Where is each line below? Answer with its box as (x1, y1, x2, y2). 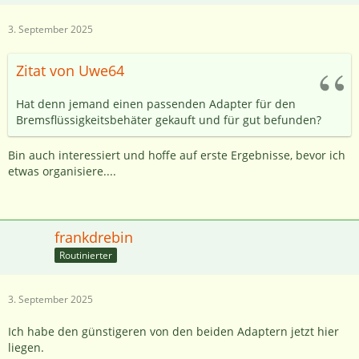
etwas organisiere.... (8, 163, 116, 179)
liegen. (8, 339, 44, 355)
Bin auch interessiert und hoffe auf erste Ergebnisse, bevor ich (8, 147, 345, 163)
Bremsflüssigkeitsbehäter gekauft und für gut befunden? (16, 111, 321, 127)
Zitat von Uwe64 (16, 60, 124, 80)
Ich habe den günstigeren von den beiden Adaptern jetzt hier (8, 323, 339, 339)
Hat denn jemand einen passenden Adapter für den (16, 95, 296, 111)
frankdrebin (54, 227, 133, 247)
